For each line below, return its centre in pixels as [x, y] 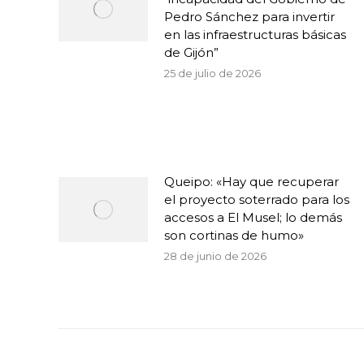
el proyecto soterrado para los [257, 199]
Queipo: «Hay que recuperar [251, 182]
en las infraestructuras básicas [255, 35]
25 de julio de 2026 [212, 73]
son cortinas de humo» [234, 235]
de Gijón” [191, 52]
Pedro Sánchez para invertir [249, 17]
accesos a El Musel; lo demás [253, 217]
